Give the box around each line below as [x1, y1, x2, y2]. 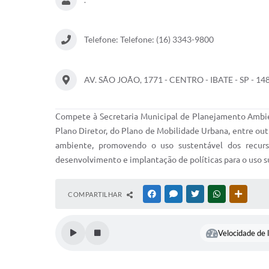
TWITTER [201, 190, 229, 198]
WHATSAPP [223, 190, 258, 198]
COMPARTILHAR [68, 190, 124, 198]
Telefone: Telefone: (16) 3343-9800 [84, 34, 214, 45]
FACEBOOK [158, 190, 193, 198]
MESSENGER [180, 190, 217, 198]
